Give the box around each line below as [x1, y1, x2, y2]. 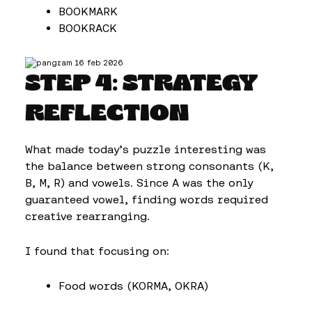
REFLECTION [25, 102, 189, 127]
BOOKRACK [58, 22, 117, 34]
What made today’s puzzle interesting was [25, 143, 266, 155]
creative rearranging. [25, 210, 150, 222]
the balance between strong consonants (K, [25, 159, 274, 172]
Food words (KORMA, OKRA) [58, 279, 208, 292]
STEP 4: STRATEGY [25, 72, 257, 97]
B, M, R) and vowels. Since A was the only [25, 176, 253, 189]
